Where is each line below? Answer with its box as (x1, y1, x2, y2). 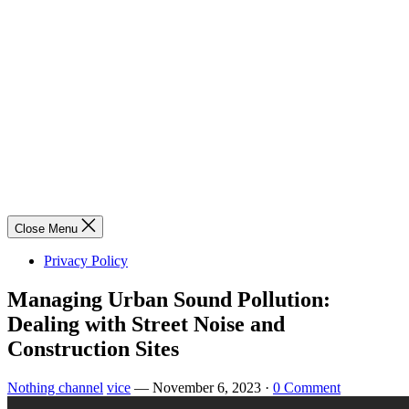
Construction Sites (7, 336, 179, 361)
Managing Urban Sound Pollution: (7, 287, 330, 311)
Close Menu (15, 221, 78, 236)
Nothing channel (7, 379, 103, 395)
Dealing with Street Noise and (7, 311, 285, 336)
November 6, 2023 (152, 379, 261, 395)
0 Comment (273, 379, 341, 395)
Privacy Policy (44, 252, 128, 268)
